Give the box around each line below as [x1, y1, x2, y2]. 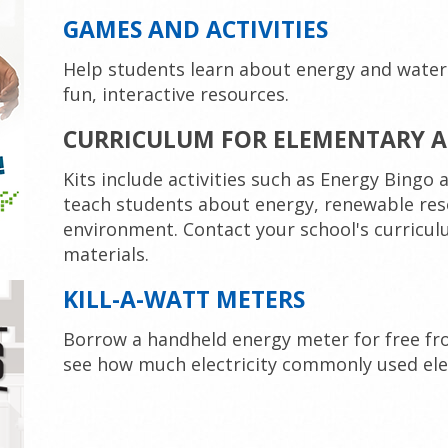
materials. [63, 242, 150, 266]
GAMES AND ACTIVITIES [63, 13, 329, 45]
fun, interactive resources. [63, 82, 290, 106]
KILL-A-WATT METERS [63, 283, 306, 315]
